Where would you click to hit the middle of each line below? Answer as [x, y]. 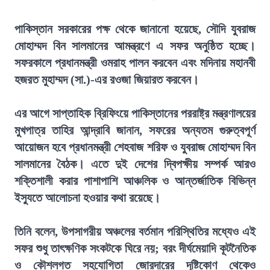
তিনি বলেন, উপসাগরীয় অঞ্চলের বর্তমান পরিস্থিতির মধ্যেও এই [135, 231]
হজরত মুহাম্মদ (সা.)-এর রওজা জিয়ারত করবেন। [107, 80]
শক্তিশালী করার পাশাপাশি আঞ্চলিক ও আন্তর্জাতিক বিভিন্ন [135, 181]
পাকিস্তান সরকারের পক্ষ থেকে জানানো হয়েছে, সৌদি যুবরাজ [135, 29]
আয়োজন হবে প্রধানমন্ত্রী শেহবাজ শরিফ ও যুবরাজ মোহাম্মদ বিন [135, 147]
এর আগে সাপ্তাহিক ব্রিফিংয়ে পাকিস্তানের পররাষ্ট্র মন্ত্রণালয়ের [135, 113]
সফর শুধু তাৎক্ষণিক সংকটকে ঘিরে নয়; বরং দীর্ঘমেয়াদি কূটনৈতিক [135, 248]
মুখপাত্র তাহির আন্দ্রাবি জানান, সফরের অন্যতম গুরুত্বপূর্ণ [135, 130]
